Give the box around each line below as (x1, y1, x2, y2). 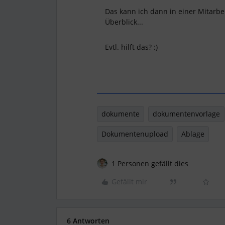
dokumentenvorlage (153, 109, 220, 119)
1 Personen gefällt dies (111, 159, 188, 168)
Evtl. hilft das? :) (105, 42, 158, 52)
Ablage (181, 129, 204, 139)
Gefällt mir (111, 177, 147, 186)
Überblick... (105, 17, 143, 27)
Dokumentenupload (101, 129, 168, 139)
